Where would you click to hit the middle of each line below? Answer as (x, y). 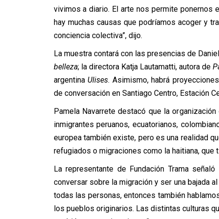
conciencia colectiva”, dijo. (98, 35)
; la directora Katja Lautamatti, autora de (145, 67)
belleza (66, 67)
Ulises (98, 80)
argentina (70, 80)
